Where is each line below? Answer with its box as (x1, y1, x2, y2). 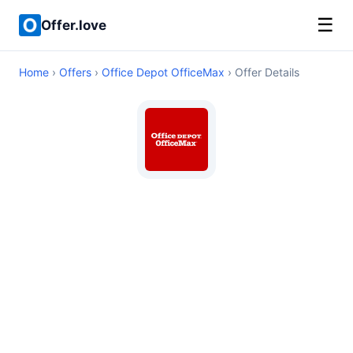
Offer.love (41, 17, 106, 33)
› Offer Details (225, 65, 299, 79)
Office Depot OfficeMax (102, 65, 225, 79)
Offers (59, 65, 91, 79)
